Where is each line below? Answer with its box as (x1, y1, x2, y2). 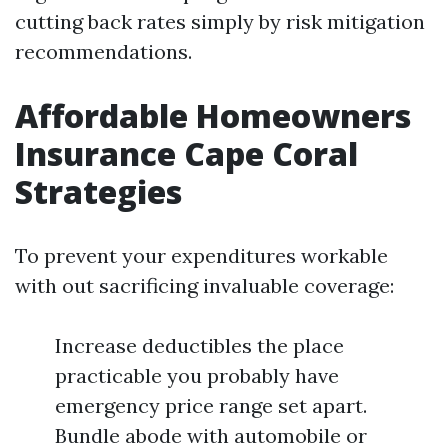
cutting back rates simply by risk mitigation (15, 9, 425, 34)
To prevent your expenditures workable (15, 243, 388, 268)
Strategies (15, 170, 182, 213)
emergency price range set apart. (55, 393, 367, 418)
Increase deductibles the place (55, 333, 344, 358)
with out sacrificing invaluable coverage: (15, 273, 394, 298)
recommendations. (15, 39, 192, 64)
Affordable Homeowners (15, 94, 411, 137)
